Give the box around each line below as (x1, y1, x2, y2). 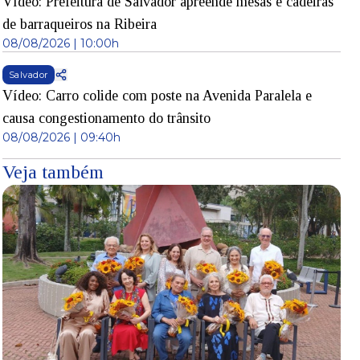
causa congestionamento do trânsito (2, 110, 211, 126)
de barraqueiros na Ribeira (2, 16, 157, 32)
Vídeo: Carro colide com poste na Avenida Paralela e (2, 88, 312, 104)
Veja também (2, 162, 104, 182)
